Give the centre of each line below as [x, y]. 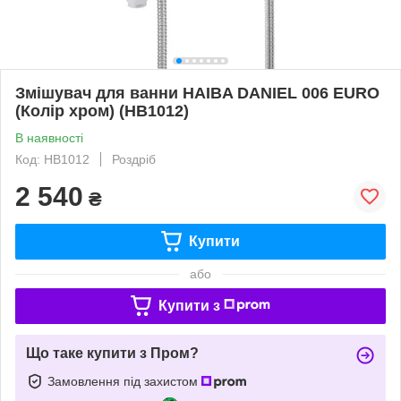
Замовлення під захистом [124, 381]
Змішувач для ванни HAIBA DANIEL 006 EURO [197, 93]
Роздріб [134, 159]
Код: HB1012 [52, 159]
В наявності [49, 137]
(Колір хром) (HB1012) [102, 111]
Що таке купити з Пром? [112, 353]
